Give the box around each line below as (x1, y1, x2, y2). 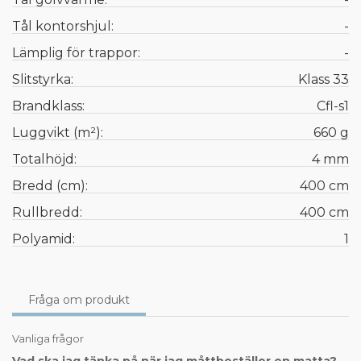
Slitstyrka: (12, 72, 73, 88)
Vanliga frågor (12, 332, 84, 346)
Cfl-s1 (317, 98, 349, 114)
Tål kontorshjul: (12, 19, 114, 35)
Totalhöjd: (12, 151, 77, 168)
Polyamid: (12, 231, 75, 247)
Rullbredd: (12, 205, 82, 221)
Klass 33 (298, 72, 349, 88)
